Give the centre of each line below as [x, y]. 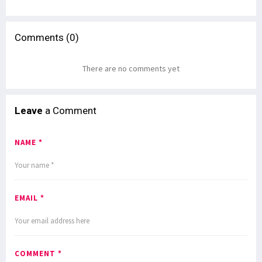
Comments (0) [47, 37]
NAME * [29, 142]
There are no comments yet [131, 68]
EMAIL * [30, 198]
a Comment [70, 110]
